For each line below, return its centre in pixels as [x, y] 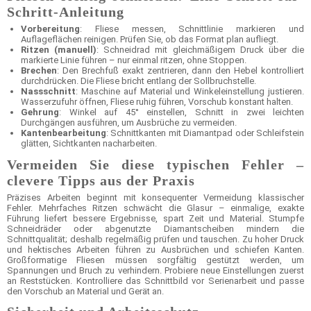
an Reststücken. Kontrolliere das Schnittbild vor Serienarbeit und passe [155, 280]
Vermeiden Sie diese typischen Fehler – [155, 164]
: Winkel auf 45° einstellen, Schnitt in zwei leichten [182, 112]
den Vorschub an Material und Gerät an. [85, 291]
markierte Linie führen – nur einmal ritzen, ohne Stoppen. [134, 60]
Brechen [39, 71]
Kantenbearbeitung [64, 133]
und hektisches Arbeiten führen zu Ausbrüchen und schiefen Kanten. [155, 249]
